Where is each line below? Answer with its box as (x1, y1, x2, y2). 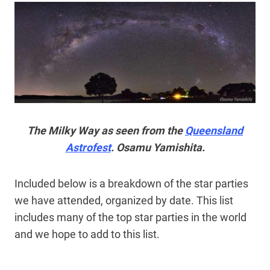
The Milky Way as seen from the (27, 124, 185, 137)
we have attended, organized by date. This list (14, 194, 233, 207)
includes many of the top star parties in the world (14, 211, 246, 224)
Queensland (185, 124, 243, 137)
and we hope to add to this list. (14, 228, 162, 241)
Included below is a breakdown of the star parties (14, 177, 248, 190)
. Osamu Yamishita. (110, 141, 205, 154)
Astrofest (65, 141, 111, 154)
